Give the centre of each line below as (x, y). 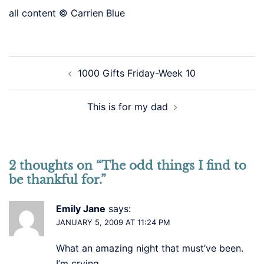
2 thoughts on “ (55, 165)
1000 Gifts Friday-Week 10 (137, 73)
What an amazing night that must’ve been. (150, 248)
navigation (47, 80)
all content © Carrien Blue (67, 13)
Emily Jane (81, 208)
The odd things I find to (174, 165)
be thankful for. (55, 179)
